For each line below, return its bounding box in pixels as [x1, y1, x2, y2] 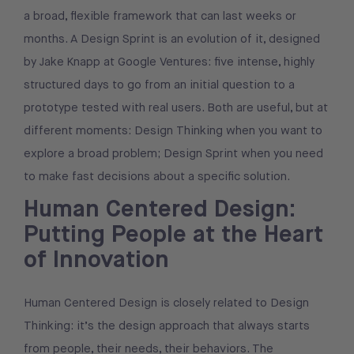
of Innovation [24, 244, 169, 275]
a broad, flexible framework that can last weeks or [24, 8, 296, 24]
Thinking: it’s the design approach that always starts [24, 318, 310, 334]
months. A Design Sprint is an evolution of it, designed [24, 31, 320, 47]
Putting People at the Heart [24, 219, 323, 250]
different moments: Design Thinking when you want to [24, 122, 322, 139]
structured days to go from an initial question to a [24, 77, 295, 93]
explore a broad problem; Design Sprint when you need [24, 145, 323, 162]
